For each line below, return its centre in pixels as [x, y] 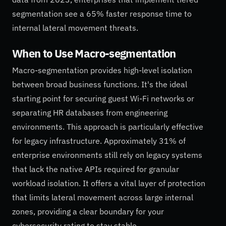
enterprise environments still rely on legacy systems [107, 155]
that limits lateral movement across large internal [103, 197]
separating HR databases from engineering [90, 113]
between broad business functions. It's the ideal [100, 84]
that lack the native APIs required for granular [96, 169]
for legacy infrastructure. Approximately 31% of [99, 141]
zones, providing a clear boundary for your [88, 212]
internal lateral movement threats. [75, 27]
